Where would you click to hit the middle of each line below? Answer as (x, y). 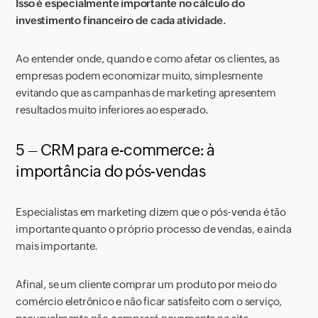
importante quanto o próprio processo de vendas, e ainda (154, 229)
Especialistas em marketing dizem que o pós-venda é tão (151, 212)
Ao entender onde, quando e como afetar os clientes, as (148, 59)
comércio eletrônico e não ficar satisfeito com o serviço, (149, 301)
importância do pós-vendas (111, 171)
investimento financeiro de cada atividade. (121, 20)
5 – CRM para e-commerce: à (116, 150)
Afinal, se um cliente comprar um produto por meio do (147, 284)
